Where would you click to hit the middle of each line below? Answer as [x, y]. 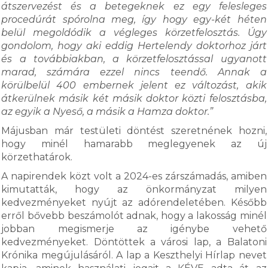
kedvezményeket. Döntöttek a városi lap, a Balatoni [134, 242]
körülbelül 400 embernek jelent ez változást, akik [134, 85]
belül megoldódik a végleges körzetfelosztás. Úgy [134, 33]
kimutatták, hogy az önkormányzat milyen [134, 189]
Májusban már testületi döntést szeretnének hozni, [134, 131]
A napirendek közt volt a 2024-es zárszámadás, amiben [134, 176]
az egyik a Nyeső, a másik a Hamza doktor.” [107, 112]
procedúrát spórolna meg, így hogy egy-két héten [134, 19]
